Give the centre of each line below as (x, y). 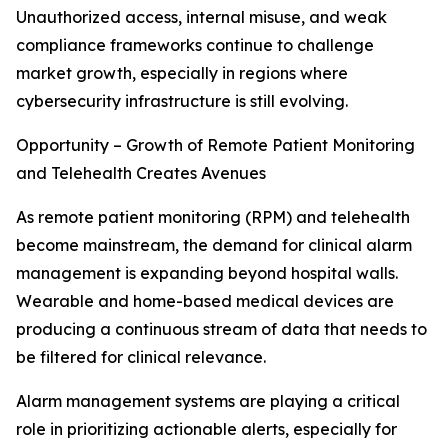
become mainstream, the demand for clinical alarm (214, 245)
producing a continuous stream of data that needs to (221, 329)
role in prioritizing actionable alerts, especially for (206, 429)
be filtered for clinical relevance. (141, 357)
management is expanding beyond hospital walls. (207, 273)
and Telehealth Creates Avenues (141, 173)
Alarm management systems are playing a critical (208, 401)
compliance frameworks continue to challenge (195, 45)
